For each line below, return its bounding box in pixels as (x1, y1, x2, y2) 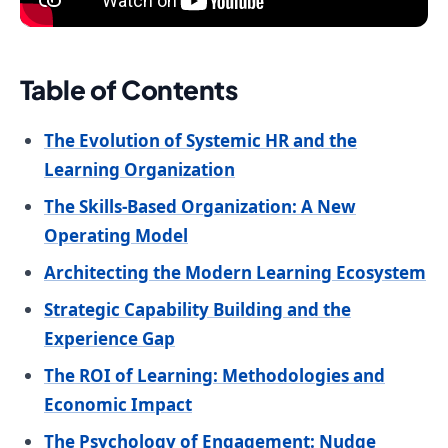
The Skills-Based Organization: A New (44, 195, 356, 219)
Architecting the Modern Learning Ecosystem (44, 261, 426, 285)
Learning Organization (44, 158, 235, 182)
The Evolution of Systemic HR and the (44, 129, 357, 153)
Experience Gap (44, 327, 175, 351)
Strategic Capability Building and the (44, 298, 351, 322)
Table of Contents (20, 73, 238, 107)
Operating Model (44, 224, 188, 248)
